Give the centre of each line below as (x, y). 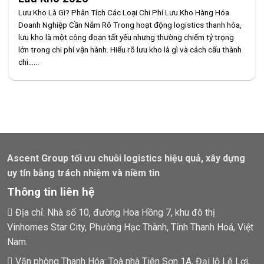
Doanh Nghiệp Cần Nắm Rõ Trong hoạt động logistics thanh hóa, (130, 25)
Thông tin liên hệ (51, 192)
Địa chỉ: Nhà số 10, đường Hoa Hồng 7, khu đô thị (114, 213)
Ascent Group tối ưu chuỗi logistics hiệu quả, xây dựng (126, 159)
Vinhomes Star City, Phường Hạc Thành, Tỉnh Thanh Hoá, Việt (130, 227)
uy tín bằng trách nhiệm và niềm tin (83, 173)
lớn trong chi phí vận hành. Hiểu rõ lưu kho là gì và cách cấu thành (130, 50)
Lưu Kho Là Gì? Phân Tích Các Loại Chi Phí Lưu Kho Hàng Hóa (124, 13)
